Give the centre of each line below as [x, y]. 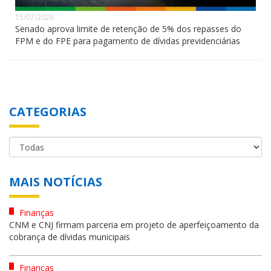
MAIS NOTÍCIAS [56, 181]
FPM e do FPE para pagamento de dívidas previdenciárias [128, 41]
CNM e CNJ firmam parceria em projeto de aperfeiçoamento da [134, 224]
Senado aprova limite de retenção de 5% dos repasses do [128, 28]
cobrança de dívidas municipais [70, 237]
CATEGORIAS [48, 111]
